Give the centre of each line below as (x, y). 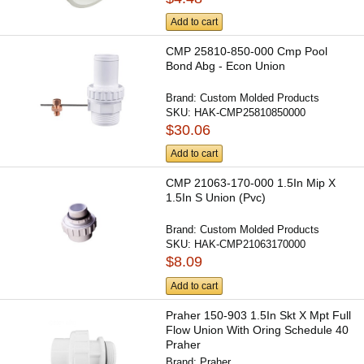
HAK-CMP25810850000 (250, 112)
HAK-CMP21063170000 (250, 245)
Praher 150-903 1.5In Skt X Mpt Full (259, 315)
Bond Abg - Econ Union (226, 65)
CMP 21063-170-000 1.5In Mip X (251, 183)
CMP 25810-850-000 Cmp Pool (247, 51)
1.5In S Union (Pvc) (216, 198)
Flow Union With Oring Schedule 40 (258, 329)
